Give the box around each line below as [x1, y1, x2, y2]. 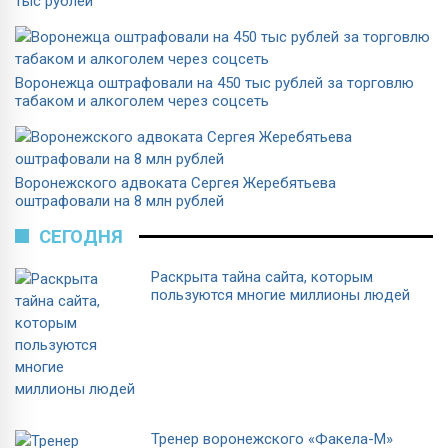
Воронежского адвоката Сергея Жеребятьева [15, 173, 336, 192]
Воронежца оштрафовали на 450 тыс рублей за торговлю [15, 73, 414, 92]
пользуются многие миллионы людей [151, 285, 410, 304]
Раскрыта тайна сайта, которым [151, 267, 373, 286]
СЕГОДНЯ [39, 225, 123, 248]
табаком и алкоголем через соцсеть [15, 91, 269, 110]
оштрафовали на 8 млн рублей [15, 191, 224, 210]
